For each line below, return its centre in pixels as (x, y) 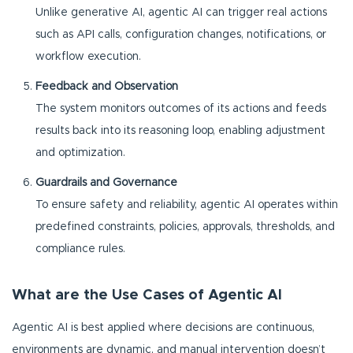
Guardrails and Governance (106, 182)
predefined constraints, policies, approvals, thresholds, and (185, 227)
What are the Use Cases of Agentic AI (147, 295)
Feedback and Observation (107, 86)
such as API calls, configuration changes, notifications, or (181, 34)
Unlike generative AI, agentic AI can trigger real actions (181, 12)
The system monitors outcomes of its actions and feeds (181, 108)
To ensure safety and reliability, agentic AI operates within (187, 204)
